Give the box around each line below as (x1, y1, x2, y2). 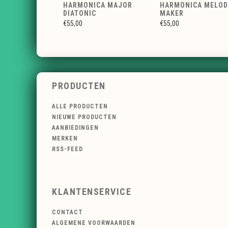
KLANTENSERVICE (52, 186, 131, 197)
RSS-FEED (52, 146, 83, 153)
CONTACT (52, 208, 83, 216)
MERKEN (52, 135, 78, 142)
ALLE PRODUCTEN (52, 103, 108, 110)
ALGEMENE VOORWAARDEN (52, 219, 135, 226)
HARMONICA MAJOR (63, 1, 132, 10)
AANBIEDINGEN (52, 124, 99, 132)
